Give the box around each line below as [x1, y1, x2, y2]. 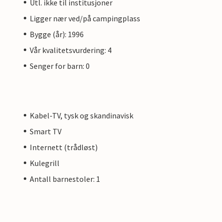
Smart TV [30, 126, 61, 136]
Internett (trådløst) [30, 142, 98, 152]
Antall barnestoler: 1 [30, 173, 100, 184]
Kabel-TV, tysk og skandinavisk [30, 110, 133, 120]
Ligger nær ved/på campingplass [30, 13, 140, 23]
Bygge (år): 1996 [30, 29, 84, 39]
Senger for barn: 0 [30, 60, 90, 71]
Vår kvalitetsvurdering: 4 [30, 45, 111, 55]
